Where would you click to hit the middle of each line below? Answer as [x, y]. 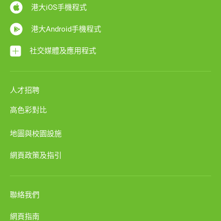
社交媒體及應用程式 [63, 51]
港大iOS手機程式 [59, 7]
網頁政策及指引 [36, 155]
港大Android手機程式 [66, 29]
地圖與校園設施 [36, 134]
